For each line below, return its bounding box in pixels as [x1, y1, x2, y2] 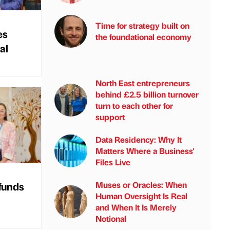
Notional [95, 213, 126, 224]
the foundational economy [95, 31, 191, 42]
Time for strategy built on [95, 20, 189, 31]
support [95, 111, 125, 122]
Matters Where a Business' [95, 145, 194, 156]
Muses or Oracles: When [95, 179, 187, 190]
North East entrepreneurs [95, 78, 190, 88]
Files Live [95, 157, 130, 167]
